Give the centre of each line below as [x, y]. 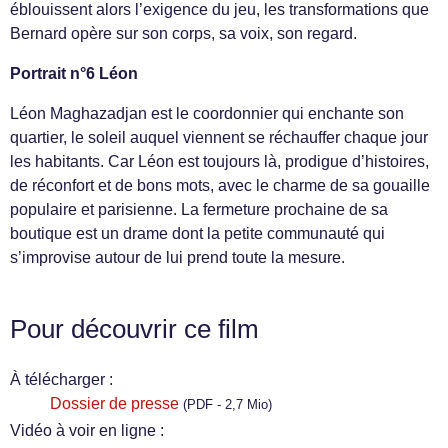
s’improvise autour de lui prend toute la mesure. [177, 257]
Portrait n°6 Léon [74, 73]
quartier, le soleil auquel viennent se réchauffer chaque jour [219, 137]
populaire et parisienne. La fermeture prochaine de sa [199, 209]
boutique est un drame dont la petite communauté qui [197, 233]
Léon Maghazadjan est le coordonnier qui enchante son [207, 113]
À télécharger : [61, 379]
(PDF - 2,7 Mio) [227, 404]
